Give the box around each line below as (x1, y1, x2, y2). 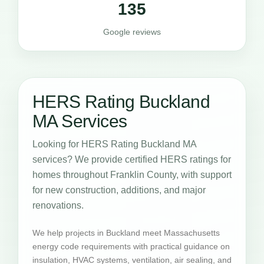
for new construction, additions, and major (32, 184, 206, 195)
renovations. (32, 200, 84, 210)
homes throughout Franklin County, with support (32, 169, 232, 180)
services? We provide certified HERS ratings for (32, 154, 231, 164)
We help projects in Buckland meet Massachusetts (32, 227, 220, 237)
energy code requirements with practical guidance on (32, 241, 230, 251)
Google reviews (103, 27, 161, 37)
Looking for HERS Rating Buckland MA (32, 138, 196, 149)
